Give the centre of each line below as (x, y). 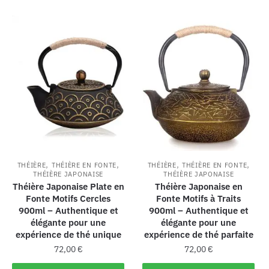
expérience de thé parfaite (198, 234)
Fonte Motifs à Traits (199, 198)
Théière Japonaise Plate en (68, 186)
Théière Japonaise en (198, 186)
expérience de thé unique (68, 234)
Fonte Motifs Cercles (68, 198)
